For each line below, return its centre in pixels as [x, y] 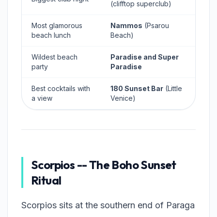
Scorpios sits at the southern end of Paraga [108, 205]
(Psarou [156, 26]
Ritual [46, 180]
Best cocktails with [61, 89]
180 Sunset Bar [137, 89]
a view [42, 98]
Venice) [123, 98]
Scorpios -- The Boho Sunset [104, 165]
